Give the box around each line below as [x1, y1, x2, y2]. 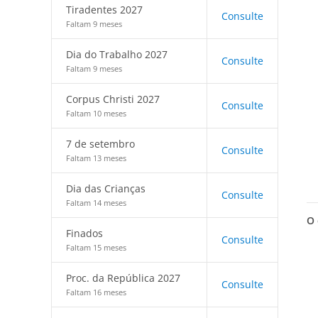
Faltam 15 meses [66, 242, 126, 253]
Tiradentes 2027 [66, 3, 143, 16]
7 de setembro [66, 137, 135, 150]
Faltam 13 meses [66, 153, 126, 163]
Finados [66, 226, 103, 240]
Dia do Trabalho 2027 [66, 48, 168, 61]
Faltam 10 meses [66, 108, 126, 119]
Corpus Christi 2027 [66, 92, 160, 106]
